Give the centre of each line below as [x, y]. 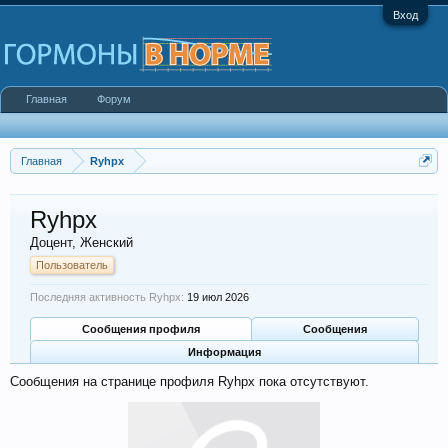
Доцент [51, 242]
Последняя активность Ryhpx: [107, 297]
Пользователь [72, 265]
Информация [224, 352]
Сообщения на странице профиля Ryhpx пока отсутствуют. [189, 381]
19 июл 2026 [218, 297]
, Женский [102, 242]
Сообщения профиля [141, 329]
